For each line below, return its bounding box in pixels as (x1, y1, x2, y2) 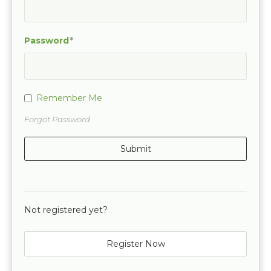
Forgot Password (24, 114, 90, 124)
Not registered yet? (24, 204, 108, 215)
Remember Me (36, 93, 102, 103)
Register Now (106, 238, 165, 249)
